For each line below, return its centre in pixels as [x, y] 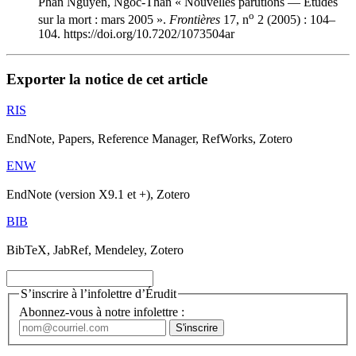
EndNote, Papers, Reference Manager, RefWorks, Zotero [149, 138]
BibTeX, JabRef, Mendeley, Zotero [95, 250]
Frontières [195, 20]
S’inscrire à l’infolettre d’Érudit [99, 293]
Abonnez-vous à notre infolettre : [102, 312]
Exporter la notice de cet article [107, 79]
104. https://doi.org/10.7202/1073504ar [136, 34]
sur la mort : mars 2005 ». [104, 20]
